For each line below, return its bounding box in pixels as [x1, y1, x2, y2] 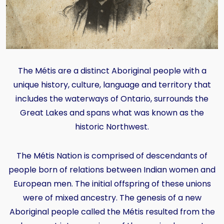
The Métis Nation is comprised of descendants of [16, 149, 207, 161]
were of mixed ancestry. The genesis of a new [22, 191, 201, 203]
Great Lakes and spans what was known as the [20, 106, 204, 118]
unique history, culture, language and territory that [13, 78, 211, 90]
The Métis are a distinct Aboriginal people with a [17, 64, 206, 76]
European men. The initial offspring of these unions [13, 177, 211, 189]
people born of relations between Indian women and [8, 163, 215, 175]
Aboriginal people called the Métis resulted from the [9, 205, 215, 217]
